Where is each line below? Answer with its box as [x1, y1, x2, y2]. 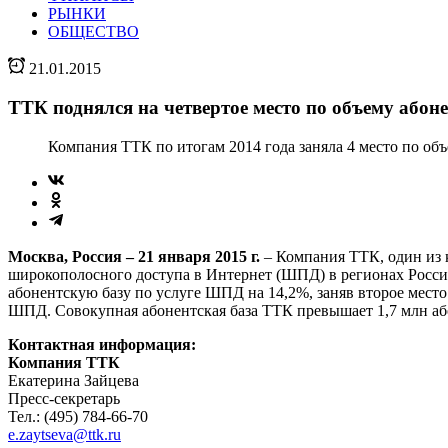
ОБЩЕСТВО [48, 23, 139, 41]
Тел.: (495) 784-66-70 [8, 407, 148, 425]
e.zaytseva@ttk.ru [8, 425, 121, 443]
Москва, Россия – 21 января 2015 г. [8, 247, 260, 265]
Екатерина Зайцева [8, 371, 139, 389]
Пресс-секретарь [8, 389, 120, 407]
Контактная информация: [8, 335, 196, 353]
